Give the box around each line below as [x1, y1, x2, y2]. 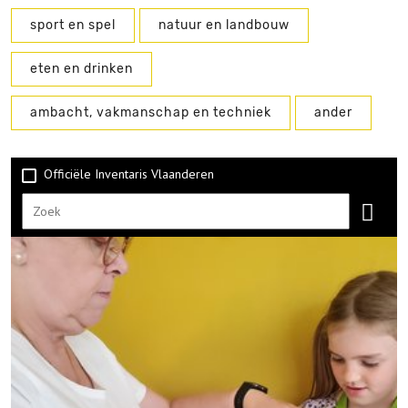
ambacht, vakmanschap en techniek [30, 105, 271, 120]
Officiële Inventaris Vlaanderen [40, 166, 214, 182]
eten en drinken [30, 61, 133, 76]
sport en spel [30, 17, 116, 33]
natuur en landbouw [158, 17, 290, 33]
